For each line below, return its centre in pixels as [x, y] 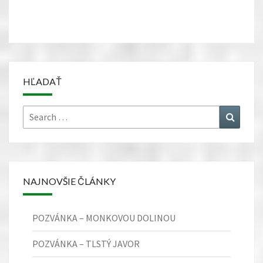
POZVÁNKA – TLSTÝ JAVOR [86, 243]
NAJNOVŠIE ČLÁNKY [69, 181]
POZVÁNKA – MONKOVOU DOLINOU [104, 218]
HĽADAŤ [42, 81]
